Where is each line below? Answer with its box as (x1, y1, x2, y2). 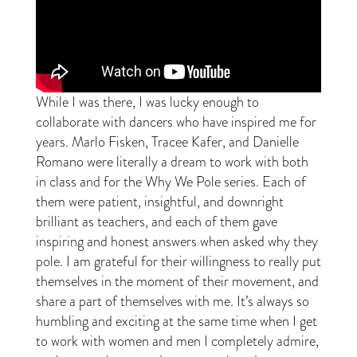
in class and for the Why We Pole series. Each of (35, 171, 306, 193)
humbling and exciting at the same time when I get (35, 311, 317, 332)
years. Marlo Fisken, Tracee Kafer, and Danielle (35, 131, 299, 153)
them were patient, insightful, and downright (35, 191, 284, 213)
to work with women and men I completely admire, (35, 331, 319, 352)
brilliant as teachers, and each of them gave (35, 211, 277, 233)
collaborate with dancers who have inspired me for (35, 112, 316, 133)
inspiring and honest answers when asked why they (35, 231, 318, 253)
